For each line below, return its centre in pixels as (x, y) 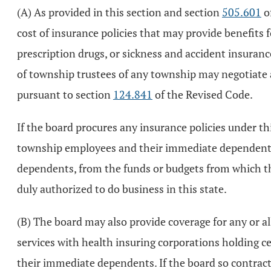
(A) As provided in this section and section (119, 12)
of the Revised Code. (203, 94)
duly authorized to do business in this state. (122, 189)
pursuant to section (65, 94)
